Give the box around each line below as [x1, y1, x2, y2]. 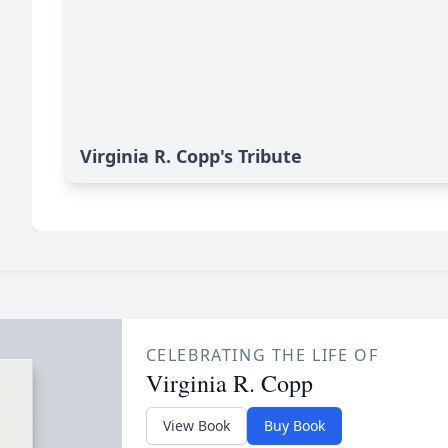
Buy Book [263, 416, 325, 435]
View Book [162, 416, 230, 435]
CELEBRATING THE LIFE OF [145, 344, 379, 366]
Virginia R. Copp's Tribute [80, 144, 302, 168]
